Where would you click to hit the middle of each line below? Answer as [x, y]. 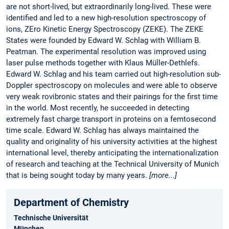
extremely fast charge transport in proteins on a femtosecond [111, 119]
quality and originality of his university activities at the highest [112, 142]
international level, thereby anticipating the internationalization [112, 153]
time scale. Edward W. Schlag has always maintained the [102, 131]
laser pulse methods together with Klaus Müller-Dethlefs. [103, 63]
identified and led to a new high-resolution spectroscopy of [106, 18]
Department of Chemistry [71, 202]
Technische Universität [51, 217]
